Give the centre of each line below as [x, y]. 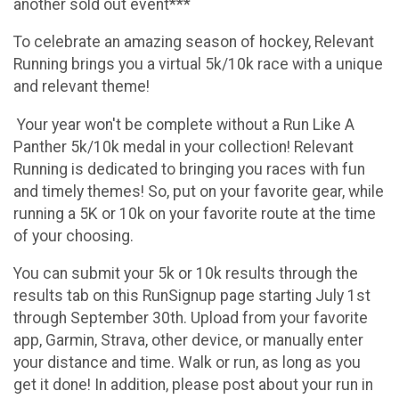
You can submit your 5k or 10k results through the [186, 274]
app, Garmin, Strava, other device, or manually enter [188, 341]
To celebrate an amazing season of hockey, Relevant [194, 42]
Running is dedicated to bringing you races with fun [189, 169]
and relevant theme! [81, 87]
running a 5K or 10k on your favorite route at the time [195, 213]
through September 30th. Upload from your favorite [191, 318]
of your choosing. [73, 236]
